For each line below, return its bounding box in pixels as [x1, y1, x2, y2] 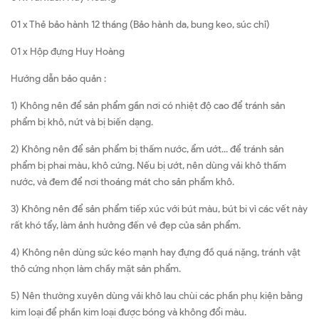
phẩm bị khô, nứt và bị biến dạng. [11, 116, 153, 129]
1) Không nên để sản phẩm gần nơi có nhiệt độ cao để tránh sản [11, 100, 286, 113]
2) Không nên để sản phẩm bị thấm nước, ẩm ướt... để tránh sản [11, 143, 284, 156]
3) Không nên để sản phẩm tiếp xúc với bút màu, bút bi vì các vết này [11, 203, 308, 216]
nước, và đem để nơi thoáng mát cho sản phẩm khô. [11, 176, 234, 189]
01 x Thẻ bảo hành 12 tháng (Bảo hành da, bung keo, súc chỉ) [11, 19, 270, 31]
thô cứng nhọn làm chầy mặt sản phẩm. [11, 263, 181, 276]
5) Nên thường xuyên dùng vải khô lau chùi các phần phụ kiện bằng [11, 290, 303, 303]
